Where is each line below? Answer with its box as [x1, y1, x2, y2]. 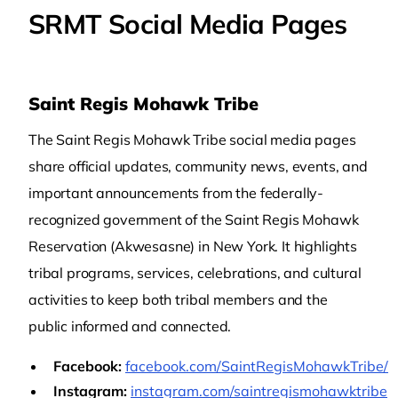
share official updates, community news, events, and [28, 157, 368, 175]
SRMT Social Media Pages [28, 7, 347, 41]
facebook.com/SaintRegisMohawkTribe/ [125, 357, 388, 375]
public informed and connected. [28, 317, 232, 335]
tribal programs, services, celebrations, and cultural [28, 264, 362, 282]
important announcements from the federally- [28, 184, 324, 202]
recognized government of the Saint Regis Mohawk [28, 211, 359, 228]
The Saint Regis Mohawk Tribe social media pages [28, 131, 356, 148]
